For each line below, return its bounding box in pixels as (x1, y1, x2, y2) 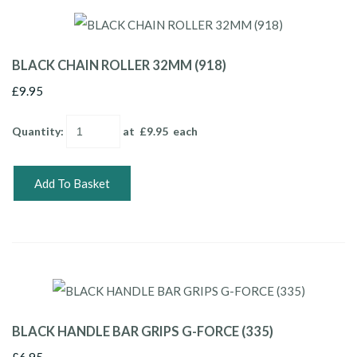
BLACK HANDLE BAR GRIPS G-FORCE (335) (12, 323, 273, 339)
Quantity (12, 124, 61, 138)
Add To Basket (34, 175, 110, 190)
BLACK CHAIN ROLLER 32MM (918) (12, 57, 226, 73)
